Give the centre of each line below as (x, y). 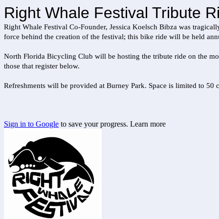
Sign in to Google (31, 124)
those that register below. (42, 66)
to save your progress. (94, 124)
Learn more (148, 124)
